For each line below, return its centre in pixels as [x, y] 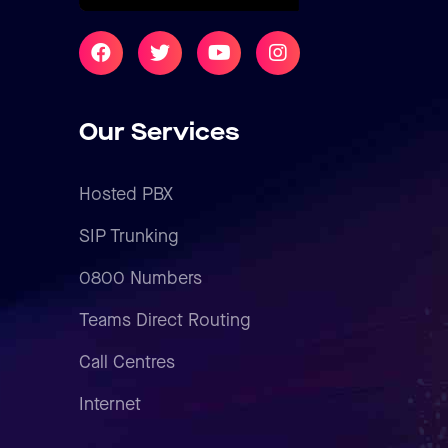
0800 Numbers [140, 278]
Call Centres [127, 362]
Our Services [159, 132]
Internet [110, 404]
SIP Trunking [128, 236]
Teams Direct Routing [164, 320]
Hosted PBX [126, 194]
